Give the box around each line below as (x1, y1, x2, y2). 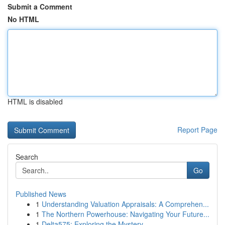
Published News (16, 189, 66, 199)
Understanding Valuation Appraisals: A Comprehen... (42, 199, 209, 209)
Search (16, 152, 38, 162)
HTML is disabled (8, 96, 63, 106)
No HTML (8, 14, 39, 24)
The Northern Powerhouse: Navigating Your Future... (42, 209, 209, 219)
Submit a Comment (8, 2, 72, 12)
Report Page (177, 125, 217, 135)
